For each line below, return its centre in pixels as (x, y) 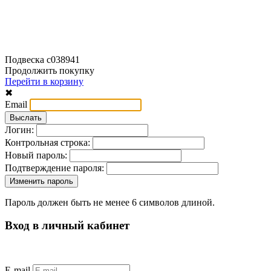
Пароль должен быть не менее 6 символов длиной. (110, 202)
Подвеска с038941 (42, 59)
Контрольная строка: (49, 142)
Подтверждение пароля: (56, 168)
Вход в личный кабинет (67, 226)
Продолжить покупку (50, 70)
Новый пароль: (37, 155)
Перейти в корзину (44, 81)
